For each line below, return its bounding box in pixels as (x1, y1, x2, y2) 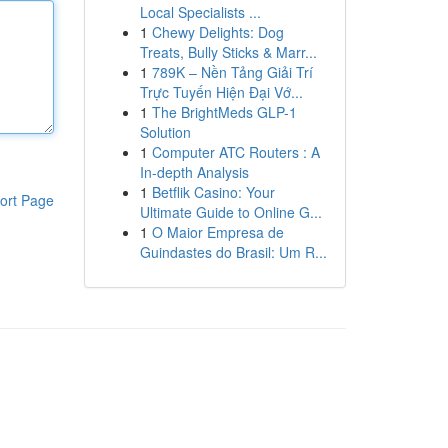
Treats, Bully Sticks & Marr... (139, 42, 317, 62)
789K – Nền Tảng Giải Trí (151, 62, 313, 82)
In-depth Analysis (139, 162, 249, 182)
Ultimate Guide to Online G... (139, 202, 322, 222)
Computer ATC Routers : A (151, 142, 320, 162)
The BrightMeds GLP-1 (151, 102, 297, 122)
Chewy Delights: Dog (151, 22, 284, 42)
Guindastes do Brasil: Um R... (139, 242, 327, 262)
